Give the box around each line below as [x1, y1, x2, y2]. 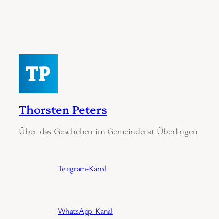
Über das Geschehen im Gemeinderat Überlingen [19, 125, 197, 137]
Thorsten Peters [19, 101, 107, 117]
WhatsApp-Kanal [58, 205, 113, 217]
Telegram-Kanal [58, 163, 107, 174]
